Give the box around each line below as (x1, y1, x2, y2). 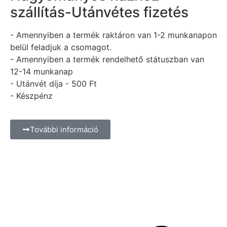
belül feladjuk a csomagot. (10, 42, 111, 53)
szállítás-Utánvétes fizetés (10, 4, 188, 21)
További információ (30, 124, 98, 134)
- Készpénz (10, 91, 53, 101)
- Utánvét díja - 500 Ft (10, 79, 97, 89)
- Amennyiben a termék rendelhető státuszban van (10, 54, 204, 65)
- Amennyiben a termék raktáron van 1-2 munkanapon (10, 30, 217, 41)
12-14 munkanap (10, 66, 73, 77)
